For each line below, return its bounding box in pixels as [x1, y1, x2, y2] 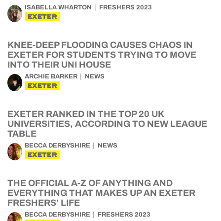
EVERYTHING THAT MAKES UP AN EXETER [7, 188, 195, 198]
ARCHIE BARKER [25, 73, 77, 80]
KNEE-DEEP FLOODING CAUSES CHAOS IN [7, 40, 193, 50]
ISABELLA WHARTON [25, 4, 92, 11]
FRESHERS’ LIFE [7, 198, 80, 208]
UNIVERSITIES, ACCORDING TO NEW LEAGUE [7, 119, 207, 129]
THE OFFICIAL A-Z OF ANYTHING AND [7, 178, 173, 188]
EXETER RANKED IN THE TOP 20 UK [7, 109, 164, 119]
